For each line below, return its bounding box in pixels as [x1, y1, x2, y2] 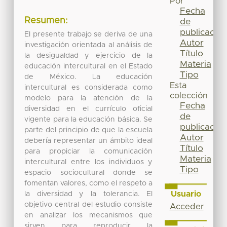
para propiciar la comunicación [24, 147, 153, 155]
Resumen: [24, 16, 68, 26]
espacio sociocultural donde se [24, 169, 153, 176]
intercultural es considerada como [24, 84, 153, 91]
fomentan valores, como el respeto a [24, 179, 153, 187]
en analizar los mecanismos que [24, 211, 153, 219]
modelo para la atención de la [24, 94, 153, 102]
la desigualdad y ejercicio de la [24, 52, 153, 59]
